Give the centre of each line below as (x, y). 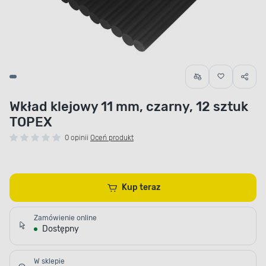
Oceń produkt (112, 138)
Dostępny (61, 229)
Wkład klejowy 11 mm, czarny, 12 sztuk (129, 107)
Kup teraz (150, 188)
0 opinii (77, 138)
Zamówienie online (65, 218)
